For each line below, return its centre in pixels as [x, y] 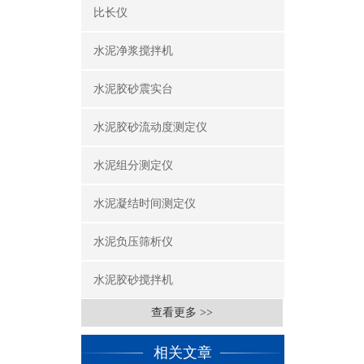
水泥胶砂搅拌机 [133, 280]
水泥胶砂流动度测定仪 [150, 127]
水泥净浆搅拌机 [133, 51]
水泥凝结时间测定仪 [145, 204]
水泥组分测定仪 [133, 165]
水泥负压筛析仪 [133, 242]
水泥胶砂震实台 [133, 89]
